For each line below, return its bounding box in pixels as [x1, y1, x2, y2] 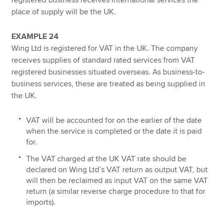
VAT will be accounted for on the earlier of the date [26, 115, 202, 125]
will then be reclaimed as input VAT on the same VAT [26, 176, 208, 185]
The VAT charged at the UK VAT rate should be [26, 154, 187, 164]
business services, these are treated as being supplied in [11, 79, 206, 89]
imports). [26, 197, 56, 207]
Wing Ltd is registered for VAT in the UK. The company [11, 43, 198, 54]
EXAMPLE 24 [11, 32, 59, 42]
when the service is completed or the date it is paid [26, 126, 202, 136]
